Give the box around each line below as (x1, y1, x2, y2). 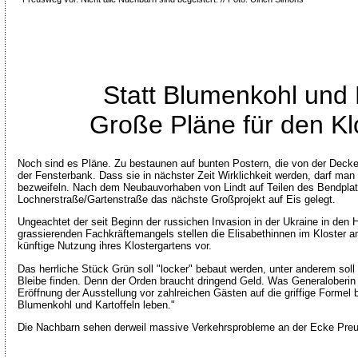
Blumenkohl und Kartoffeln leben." (17, 298, 175, 311)
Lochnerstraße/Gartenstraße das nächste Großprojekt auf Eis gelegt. (17, 193, 336, 205)
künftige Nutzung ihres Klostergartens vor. (17, 240, 212, 253)
